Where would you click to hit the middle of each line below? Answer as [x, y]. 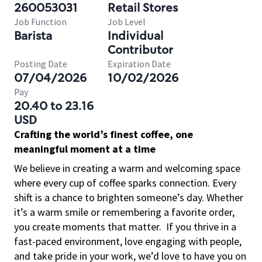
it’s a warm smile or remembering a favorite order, [124, 212]
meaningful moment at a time [85, 149]
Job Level [127, 22]
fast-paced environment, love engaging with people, [128, 241]
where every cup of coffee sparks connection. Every [125, 183]
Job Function [40, 22]
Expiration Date [139, 64]
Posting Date [41, 64]
